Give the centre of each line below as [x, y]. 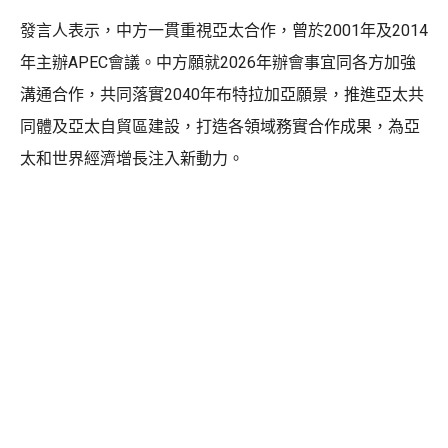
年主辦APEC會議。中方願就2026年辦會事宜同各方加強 [218, 62]
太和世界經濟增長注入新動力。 [132, 158]
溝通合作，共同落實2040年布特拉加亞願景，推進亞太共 [222, 94]
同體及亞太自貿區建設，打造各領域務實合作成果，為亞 [220, 126]
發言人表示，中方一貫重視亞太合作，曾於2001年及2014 [224, 30]
